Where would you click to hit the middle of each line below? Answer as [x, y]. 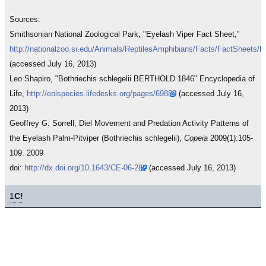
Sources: [25, 19]
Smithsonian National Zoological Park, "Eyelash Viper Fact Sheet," [125, 34]
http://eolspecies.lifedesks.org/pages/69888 [102, 94]
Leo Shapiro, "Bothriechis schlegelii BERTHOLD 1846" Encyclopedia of [132, 79]
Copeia [196, 138]
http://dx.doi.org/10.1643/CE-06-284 [85, 168]
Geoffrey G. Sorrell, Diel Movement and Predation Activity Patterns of [129, 123]
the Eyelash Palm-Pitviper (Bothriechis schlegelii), [97, 138]
